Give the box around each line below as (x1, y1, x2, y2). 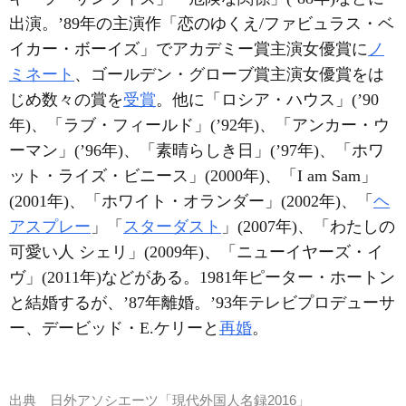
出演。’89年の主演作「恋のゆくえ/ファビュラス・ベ (9, 14, 394, 33)
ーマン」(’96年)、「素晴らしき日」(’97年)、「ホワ (9, 141, 384, 159)
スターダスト (123, 217, 221, 236)
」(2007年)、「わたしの (221, 217, 395, 236)
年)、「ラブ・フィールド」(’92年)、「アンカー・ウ (9, 116, 390, 134)
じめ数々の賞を (9, 91, 123, 109)
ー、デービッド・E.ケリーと (9, 319, 219, 337)
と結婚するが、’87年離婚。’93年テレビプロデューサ (9, 294, 395, 312)
